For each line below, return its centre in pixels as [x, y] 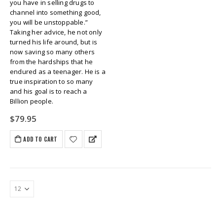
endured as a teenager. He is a [58, 71]
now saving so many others [52, 52]
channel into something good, [55, 12]
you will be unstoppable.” [49, 22]
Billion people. [32, 101]
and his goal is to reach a [49, 91]
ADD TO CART [40, 139]
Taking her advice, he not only [56, 32]
